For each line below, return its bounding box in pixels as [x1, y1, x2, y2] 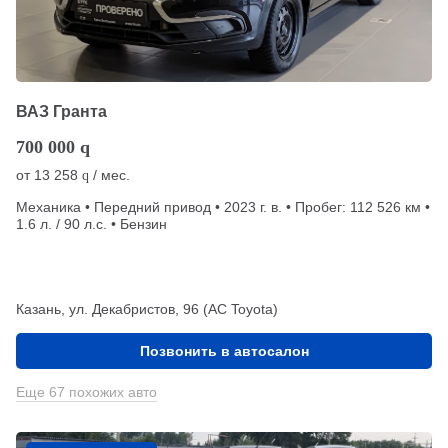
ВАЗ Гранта [16, 102, 107, 120]
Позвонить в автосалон [139, 342, 309, 359]
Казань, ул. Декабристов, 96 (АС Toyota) [16, 300, 278, 317]
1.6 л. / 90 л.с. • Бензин [16, 215, 167, 232]
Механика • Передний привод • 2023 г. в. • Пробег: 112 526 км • [16, 198, 430, 215]
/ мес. [89, 166, 130, 183]
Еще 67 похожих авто [16, 383, 157, 400]
